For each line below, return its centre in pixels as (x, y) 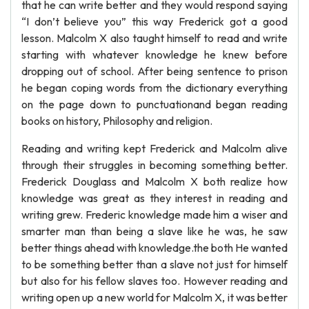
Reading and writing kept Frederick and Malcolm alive (154, 148)
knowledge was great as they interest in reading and (154, 198)
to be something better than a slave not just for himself (154, 264)
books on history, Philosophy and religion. (117, 121)
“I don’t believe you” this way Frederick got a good (154, 21)
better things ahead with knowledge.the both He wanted (154, 248)
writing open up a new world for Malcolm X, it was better (154, 297)
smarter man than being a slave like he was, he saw (154, 231)
